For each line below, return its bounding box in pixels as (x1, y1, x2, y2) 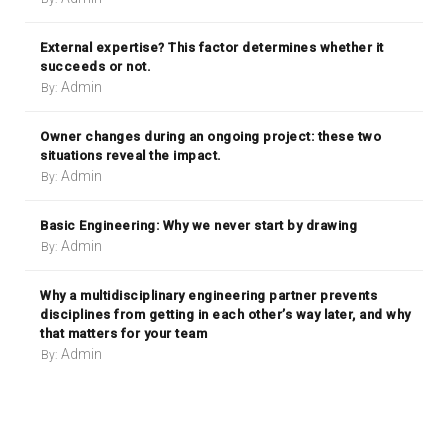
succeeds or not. (40, 59, 151, 75)
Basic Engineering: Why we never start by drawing (40, 218, 357, 234)
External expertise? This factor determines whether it (40, 40, 384, 56)
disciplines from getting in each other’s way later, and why (40, 307, 411, 323)
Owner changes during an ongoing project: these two (40, 129, 381, 145)
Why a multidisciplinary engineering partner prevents (40, 288, 377, 304)
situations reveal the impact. (40, 148, 222, 164)
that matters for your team (40, 326, 207, 342)
